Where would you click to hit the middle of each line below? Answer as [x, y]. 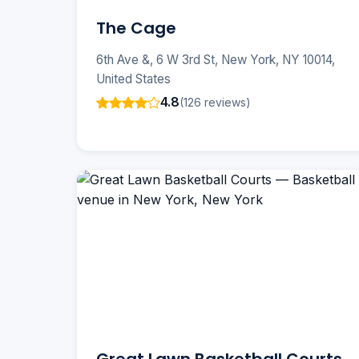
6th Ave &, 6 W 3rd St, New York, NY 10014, [216, 60]
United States [133, 79]
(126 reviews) [215, 102]
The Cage [136, 28]
